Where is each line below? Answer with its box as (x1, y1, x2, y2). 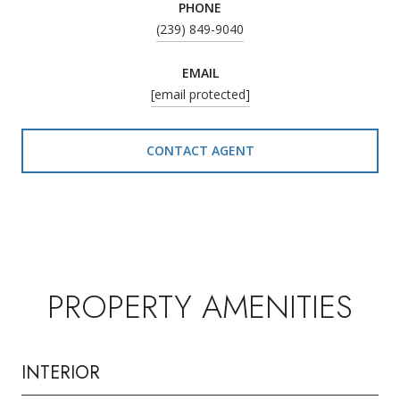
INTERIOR (21, 359, 100, 386)
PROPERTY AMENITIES (47, 282, 353, 330)
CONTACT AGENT (146, 141, 254, 159)
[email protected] (150, 85, 250, 103)
